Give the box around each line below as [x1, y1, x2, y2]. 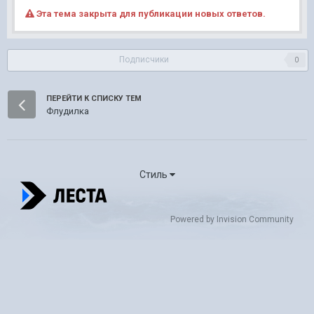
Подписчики [119, 54, 169, 64]
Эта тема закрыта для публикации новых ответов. [34, 8, 266, 19]
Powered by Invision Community [170, 214, 294, 224]
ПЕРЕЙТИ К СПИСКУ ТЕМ [46, 93, 142, 103]
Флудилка [46, 106, 89, 117]
